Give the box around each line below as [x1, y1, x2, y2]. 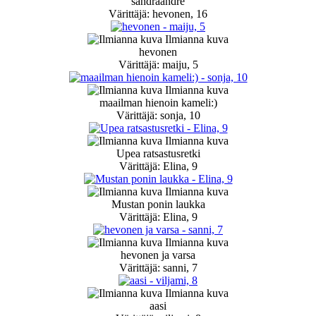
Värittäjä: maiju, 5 [118, 59, 198, 71]
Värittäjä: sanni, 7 [119, 262, 197, 274]
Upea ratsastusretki [116, 147, 200, 160]
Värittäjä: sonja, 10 [116, 109, 200, 122]
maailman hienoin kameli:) [99, 97, 217, 109]
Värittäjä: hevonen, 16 [109, 8, 207, 20]
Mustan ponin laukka [111, 198, 205, 211]
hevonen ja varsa [121, 249, 195, 262]
